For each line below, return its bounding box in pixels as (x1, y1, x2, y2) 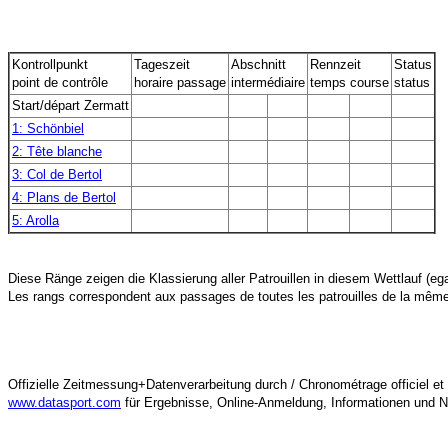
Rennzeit (310, 57, 361, 72)
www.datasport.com (8, 395, 121, 410)
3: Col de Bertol (12, 167, 102, 182)
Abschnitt (231, 57, 286, 72)
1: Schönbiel (12, 121, 84, 136)
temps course (310, 75, 389, 90)
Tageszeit (134, 57, 190, 72)
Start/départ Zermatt (12, 98, 129, 113)
